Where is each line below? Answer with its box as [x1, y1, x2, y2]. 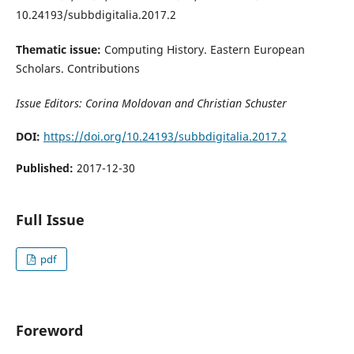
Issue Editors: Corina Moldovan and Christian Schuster [15, 96, 287, 111]
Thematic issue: [15, 41, 104, 57]
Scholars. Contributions [15, 60, 140, 76]
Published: [15, 160, 77, 176]
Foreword [15, 321, 83, 341]
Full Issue [15, 210, 85, 230]
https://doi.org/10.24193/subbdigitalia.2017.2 [43, 129, 287, 145]
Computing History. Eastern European [104, 41, 305, 57]
